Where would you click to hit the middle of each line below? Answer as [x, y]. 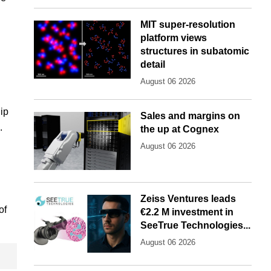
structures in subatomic [195, 51]
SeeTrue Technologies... [195, 226]
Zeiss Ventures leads [188, 199]
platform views [174, 38]
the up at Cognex [180, 129]
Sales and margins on [190, 116]
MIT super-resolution [188, 25]
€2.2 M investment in [187, 212]
